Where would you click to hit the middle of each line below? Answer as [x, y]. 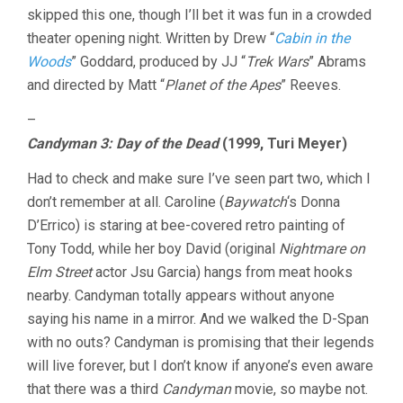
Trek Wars [277, 62]
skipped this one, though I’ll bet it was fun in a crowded [199, 15]
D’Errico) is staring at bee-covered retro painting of [186, 226]
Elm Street [59, 273]
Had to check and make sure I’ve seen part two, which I [199, 179]
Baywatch [255, 202]
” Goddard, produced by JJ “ [158, 62]
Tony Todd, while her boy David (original [153, 249]
